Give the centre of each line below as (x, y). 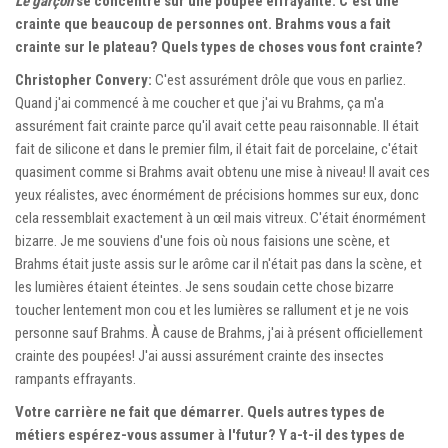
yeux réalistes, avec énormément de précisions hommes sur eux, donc (217, 194)
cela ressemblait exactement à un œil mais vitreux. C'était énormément (220, 217)
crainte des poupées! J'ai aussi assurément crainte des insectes (199, 355)
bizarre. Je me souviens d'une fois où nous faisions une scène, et (202, 240)
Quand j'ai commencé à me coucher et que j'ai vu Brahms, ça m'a (199, 102)
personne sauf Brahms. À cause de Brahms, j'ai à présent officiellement (219, 332)
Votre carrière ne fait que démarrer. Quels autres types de (200, 411)
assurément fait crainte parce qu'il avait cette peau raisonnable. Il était (217, 125)
